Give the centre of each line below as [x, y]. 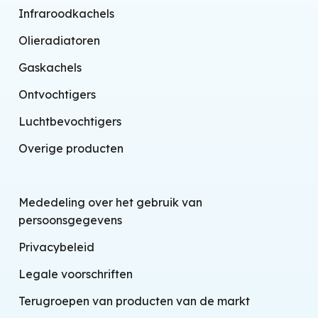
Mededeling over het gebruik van [110, 203]
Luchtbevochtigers [70, 121]
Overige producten [71, 148]
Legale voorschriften [75, 274]
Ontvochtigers [57, 94]
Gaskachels [50, 67]
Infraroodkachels [66, 14]
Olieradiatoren [59, 41]
